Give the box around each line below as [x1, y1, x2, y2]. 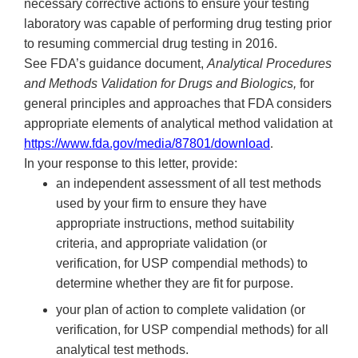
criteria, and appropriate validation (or [56, 237, 267, 251]
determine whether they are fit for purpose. [56, 276, 293, 291]
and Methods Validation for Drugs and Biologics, [24, 77, 296, 91]
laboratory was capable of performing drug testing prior [24, 17, 332, 31]
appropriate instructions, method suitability [56, 217, 294, 231]
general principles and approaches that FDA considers [24, 97, 332, 111]
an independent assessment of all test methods [56, 177, 321, 191]
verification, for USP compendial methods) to [56, 257, 308, 271]
